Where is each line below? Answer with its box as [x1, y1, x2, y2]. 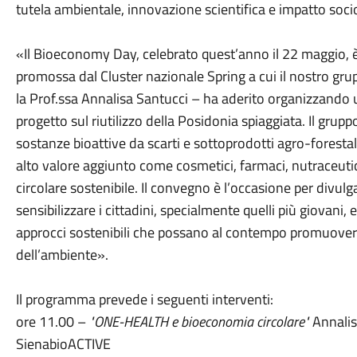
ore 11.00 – [15, 311, 89, 332]
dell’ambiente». [15, 244, 108, 265]
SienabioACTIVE [15, 333, 111, 355]
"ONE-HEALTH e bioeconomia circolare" [88, 311, 309, 332]
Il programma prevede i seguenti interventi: [15, 288, 273, 310]
